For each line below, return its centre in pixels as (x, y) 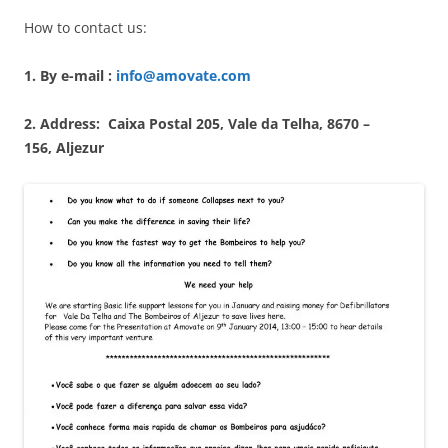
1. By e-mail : (70, 75)
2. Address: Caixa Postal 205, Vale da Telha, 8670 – (197, 123)
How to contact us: (85, 27)
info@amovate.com (183, 75)
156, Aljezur (64, 147)
